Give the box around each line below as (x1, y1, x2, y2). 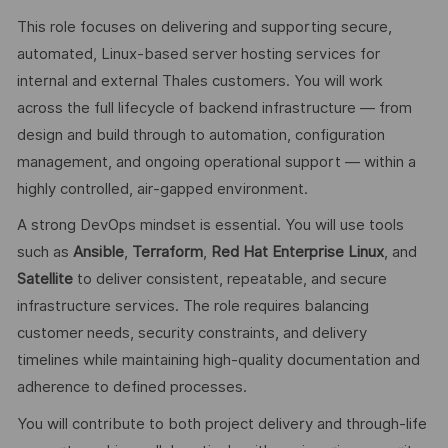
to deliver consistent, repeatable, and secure (72, 270, 387, 289)
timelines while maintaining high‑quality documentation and (16, 351, 420, 370)
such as (16, 243, 73, 262)
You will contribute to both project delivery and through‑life (16, 414, 427, 433)
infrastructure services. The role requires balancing (16, 297, 369, 316)
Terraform (131, 243, 203, 262)
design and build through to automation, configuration (16, 125, 385, 144)
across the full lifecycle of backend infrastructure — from (16, 98, 412, 117)
